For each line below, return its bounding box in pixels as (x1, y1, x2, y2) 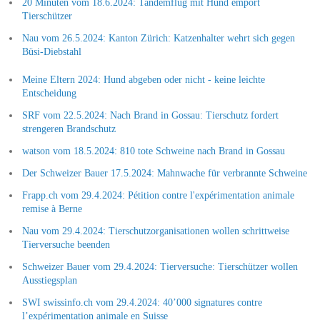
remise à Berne (21, 203, 82, 214)
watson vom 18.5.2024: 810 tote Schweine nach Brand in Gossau (21, 145, 285, 156)
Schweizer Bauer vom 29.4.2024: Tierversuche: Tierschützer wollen (21, 261, 298, 272)
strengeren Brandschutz (21, 123, 116, 134)
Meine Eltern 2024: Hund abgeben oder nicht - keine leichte (21, 74, 265, 85)
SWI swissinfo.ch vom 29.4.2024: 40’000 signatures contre (21, 296, 262, 308)
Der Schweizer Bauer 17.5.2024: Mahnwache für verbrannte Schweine (21, 167, 307, 179)
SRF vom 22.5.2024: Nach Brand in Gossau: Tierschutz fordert (21, 109, 279, 121)
